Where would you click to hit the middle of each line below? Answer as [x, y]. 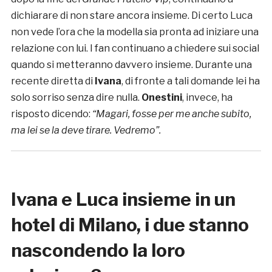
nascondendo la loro [98, 250]
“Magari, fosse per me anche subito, [172, 114]
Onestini [161, 98]
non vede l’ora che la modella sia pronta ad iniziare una [134, 32]
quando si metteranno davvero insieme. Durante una [131, 65]
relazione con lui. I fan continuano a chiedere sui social [135, 49]
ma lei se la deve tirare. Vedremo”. [86, 131]
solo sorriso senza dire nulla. [76, 98]
